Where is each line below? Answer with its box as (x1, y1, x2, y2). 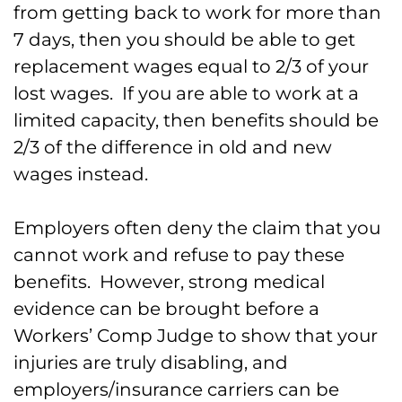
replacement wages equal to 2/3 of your (13, 56, 369, 78)
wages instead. (13, 163, 148, 186)
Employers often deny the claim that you (13, 217, 380, 240)
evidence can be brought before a (13, 298, 319, 320)
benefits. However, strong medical (13, 271, 325, 293)
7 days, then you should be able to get (13, 29, 355, 51)
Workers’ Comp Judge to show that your (13, 325, 378, 347)
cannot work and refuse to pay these (13, 244, 345, 267)
